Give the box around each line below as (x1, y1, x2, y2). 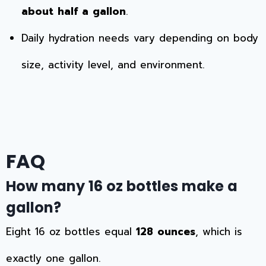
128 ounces (136, 223, 195, 239)
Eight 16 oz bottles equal (6, 223, 136, 239)
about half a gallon (21, 4, 126, 20)
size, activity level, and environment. (21, 57, 205, 73)
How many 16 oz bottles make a (6, 176, 237, 196)
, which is (195, 223, 242, 239)
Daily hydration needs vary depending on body (21, 30, 258, 46)
